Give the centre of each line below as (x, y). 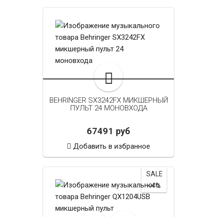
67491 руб (108, 132)
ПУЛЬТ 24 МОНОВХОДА (108, 108)
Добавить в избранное (112, 147)
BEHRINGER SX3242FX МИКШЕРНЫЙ (108, 101)
